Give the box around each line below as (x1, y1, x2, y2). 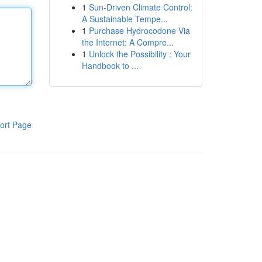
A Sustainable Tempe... (81, 13, 168, 25)
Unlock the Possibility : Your (88, 48, 191, 60)
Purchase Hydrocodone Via (88, 25, 190, 36)
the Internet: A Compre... (81, 36, 174, 48)
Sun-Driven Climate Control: (88, 1, 192, 13)
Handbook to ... (81, 60, 139, 71)
